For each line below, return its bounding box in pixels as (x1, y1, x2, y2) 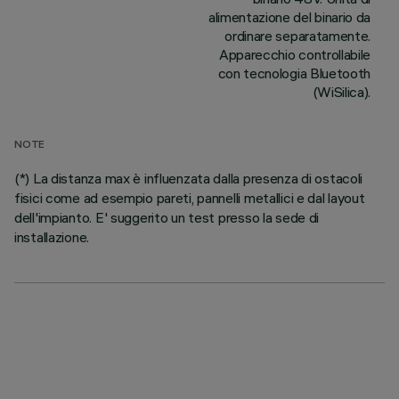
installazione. (14, 228, 90, 246)
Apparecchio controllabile (219, 45, 370, 63)
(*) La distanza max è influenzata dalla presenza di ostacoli (14, 169, 363, 187)
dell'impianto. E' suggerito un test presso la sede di (14, 208, 320, 226)
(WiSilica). (312, 83, 370, 101)
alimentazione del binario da (208, 8, 370, 26)
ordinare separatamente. (224, 27, 370, 45)
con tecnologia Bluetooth (217, 64, 370, 82)
